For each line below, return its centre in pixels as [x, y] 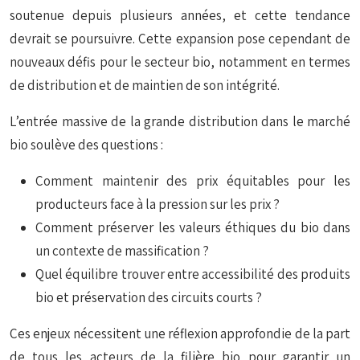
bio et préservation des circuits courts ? [149, 297]
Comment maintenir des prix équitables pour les [193, 181]
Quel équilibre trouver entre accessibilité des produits [193, 274]
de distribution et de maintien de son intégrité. [145, 85]
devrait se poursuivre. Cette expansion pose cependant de [180, 39]
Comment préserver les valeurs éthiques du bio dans [193, 227]
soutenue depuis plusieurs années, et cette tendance [180, 15]
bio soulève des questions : [86, 145]
